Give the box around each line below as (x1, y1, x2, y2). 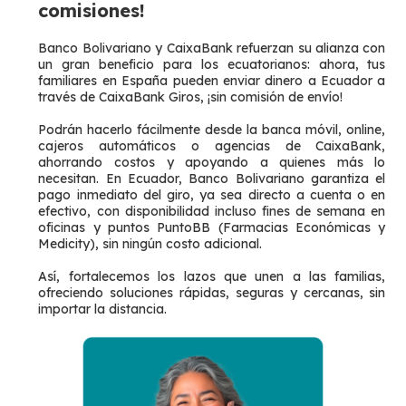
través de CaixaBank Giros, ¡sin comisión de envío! (38, 88, 343, 105)
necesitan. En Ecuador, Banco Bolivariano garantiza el (38, 169, 386, 187)
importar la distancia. (38, 300, 168, 317)
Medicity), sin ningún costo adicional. (38, 235, 263, 252)
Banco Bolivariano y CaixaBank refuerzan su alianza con (38, 39, 386, 56)
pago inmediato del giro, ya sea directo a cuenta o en (38, 186, 386, 203)
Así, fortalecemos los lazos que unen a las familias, (38, 267, 386, 285)
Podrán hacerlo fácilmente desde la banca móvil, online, (38, 121, 386, 138)
